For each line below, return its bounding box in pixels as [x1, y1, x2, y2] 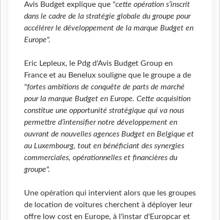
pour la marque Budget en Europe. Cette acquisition [24, 94, 191, 103]
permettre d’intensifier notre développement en [24, 118, 177, 126]
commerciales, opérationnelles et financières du [24, 153, 177, 162]
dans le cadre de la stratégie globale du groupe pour [24, 12, 191, 20]
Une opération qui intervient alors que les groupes [24, 189, 196, 197]
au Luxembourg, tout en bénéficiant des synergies [24, 141, 184, 150]
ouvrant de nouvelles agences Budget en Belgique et [24, 130, 194, 138]
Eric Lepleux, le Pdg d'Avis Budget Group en [24, 59, 173, 67]
